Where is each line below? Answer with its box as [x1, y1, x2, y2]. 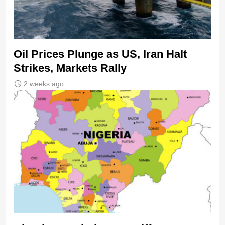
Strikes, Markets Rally [14, 62, 127, 75]
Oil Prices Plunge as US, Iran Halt [14, 48, 187, 61]
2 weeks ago [24, 80, 64, 88]
